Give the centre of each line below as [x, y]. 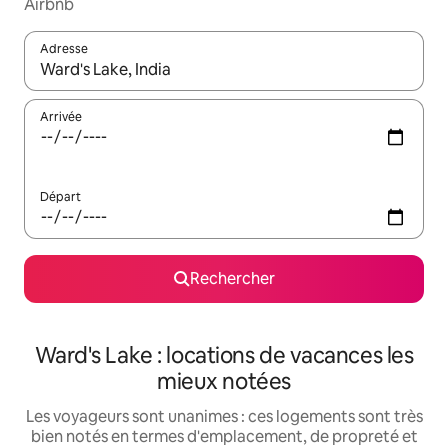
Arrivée [61, 117]
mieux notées [224, 382]
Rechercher [232, 279]
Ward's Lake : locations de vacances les [224, 356]
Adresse [64, 49]
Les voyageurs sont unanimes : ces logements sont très [224, 417]
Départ [60, 197]
